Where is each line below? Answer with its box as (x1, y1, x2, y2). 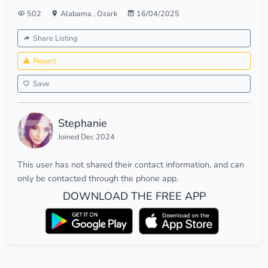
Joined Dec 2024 (58, 132, 115, 142)
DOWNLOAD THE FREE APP (62, 189, 206, 204)
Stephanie (58, 116, 107, 131)
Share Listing (33, 33, 77, 44)
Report (33, 56, 56, 66)
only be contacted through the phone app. (17, 172, 178, 185)
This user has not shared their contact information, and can (17, 159, 244, 171)
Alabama (60, 8, 93, 19)
